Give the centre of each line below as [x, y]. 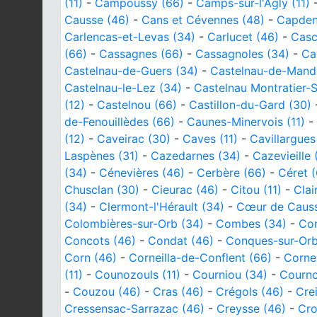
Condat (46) [181, 240]
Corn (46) [91, 257]
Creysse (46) [251, 308]
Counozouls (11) [138, 274]
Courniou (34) [230, 274]
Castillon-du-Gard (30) [250, 104]
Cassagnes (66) [141, 53]
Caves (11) [210, 138]
